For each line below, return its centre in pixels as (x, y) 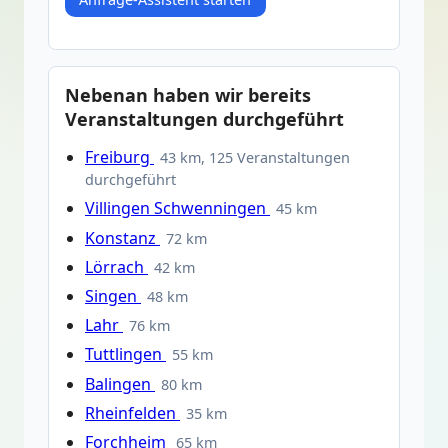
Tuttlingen (125, 354)
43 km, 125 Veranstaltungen (255, 158)
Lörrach (116, 266)
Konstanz (122, 237)
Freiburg (119, 157)
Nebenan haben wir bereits (188, 95)
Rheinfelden (132, 412)
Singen (113, 296)
